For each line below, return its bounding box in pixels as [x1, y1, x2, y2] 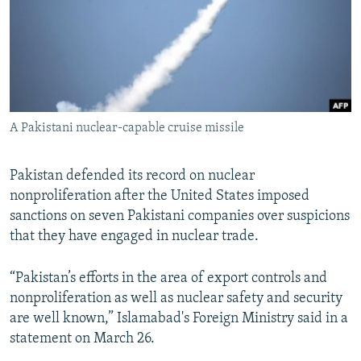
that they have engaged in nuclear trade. [10, 229, 259, 245]
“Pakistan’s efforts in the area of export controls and [10, 271, 327, 287]
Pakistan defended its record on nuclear [10, 168, 255, 185]
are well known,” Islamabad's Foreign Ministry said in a [10, 311, 348, 327]
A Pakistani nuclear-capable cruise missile [10, 122, 244, 135]
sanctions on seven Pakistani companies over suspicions [10, 209, 350, 225]
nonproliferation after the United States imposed [10, 189, 309, 205]
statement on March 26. [10, 331, 155, 347]
